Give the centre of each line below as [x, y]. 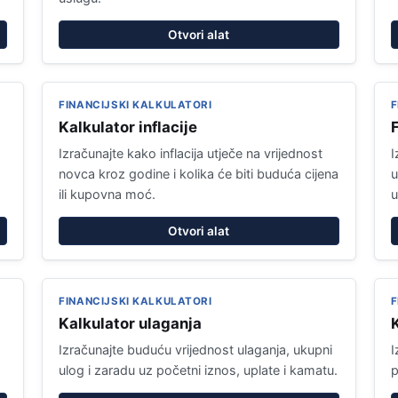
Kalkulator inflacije [128, 127]
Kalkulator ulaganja [131, 323]
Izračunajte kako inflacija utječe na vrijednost [191, 153]
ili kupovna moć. [107, 194]
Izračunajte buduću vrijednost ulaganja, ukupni [196, 350]
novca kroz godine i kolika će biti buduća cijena [199, 174]
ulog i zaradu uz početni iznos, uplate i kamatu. [199, 370]
